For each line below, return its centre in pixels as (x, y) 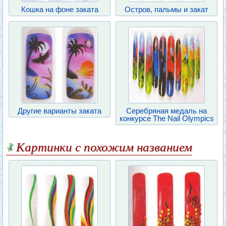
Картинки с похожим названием (104, 147)
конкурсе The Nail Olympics (166, 118)
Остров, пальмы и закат (166, 9)
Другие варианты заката (60, 111)
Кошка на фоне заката (60, 9)
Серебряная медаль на (166, 111)
